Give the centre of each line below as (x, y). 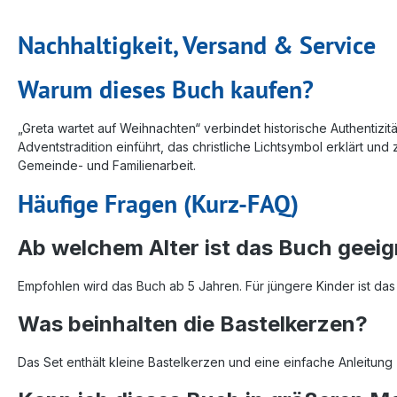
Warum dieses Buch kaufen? (166, 89)
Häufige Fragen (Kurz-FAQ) (158, 203)
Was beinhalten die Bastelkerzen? (193, 323)
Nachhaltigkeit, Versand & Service (197, 44)
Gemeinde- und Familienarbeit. (107, 165)
